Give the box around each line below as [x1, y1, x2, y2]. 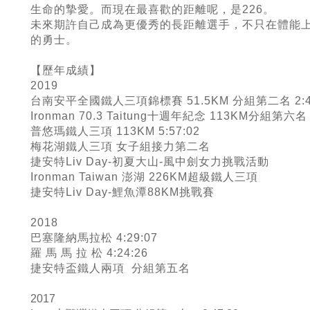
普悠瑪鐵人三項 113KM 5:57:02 [30, 125, 200, 137]
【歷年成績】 [30, 64, 101, 76]
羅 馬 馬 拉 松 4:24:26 [30, 247, 148, 259]
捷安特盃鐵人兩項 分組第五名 [30, 262, 190, 274]
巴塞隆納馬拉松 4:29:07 [30, 232, 158, 244]
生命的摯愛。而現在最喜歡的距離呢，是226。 [30, 3, 275, 15]
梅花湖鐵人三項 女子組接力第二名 [30, 140, 210, 152]
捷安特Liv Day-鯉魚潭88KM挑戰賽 [30, 186, 215, 198]
